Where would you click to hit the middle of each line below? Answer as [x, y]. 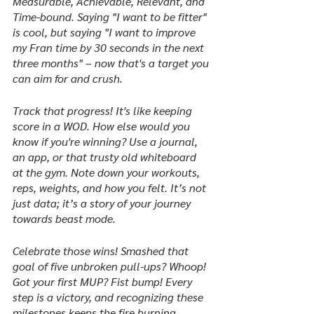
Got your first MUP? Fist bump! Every [104, 281]
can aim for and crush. [68, 78]
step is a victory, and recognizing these [109, 297]
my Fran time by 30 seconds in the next [110, 47]
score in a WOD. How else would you [103, 126]
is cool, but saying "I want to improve [105, 32]
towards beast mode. [64, 218]
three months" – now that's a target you [112, 63]
